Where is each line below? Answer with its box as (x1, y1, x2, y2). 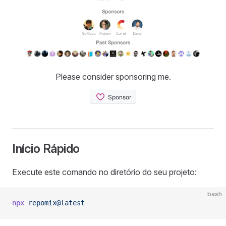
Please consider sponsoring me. (55, 72, 171, 82)
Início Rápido (12, 141, 80, 156)
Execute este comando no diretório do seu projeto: (12, 167, 197, 178)
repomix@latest (24, 199, 85, 207)
